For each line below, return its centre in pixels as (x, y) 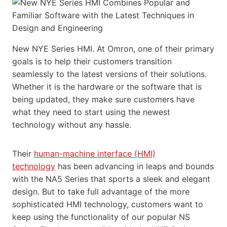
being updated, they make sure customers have (103, 99)
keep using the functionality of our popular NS (101, 217)
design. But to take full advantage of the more (101, 191)
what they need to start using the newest (91, 112)
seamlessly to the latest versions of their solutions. (109, 74)
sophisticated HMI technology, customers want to (108, 204)
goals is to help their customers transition (92, 61)
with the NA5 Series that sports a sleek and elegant (111, 179)
